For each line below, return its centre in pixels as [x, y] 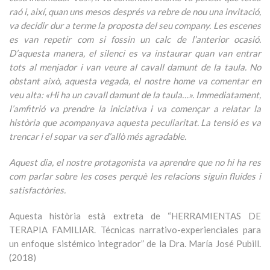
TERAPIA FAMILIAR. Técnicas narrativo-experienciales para [135, 230]
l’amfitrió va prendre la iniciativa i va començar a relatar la [135, 108]
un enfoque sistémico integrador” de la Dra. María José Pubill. [135, 243]
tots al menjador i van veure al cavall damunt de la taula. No [135, 67]
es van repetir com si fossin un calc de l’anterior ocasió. [135, 39]
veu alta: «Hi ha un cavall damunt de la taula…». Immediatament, [135, 95]
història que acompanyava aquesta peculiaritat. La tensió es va [135, 122]
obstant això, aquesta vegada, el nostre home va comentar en [135, 81]
